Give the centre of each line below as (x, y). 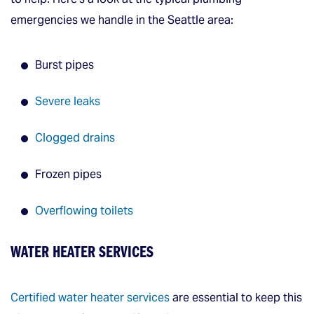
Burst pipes (64, 64)
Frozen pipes (68, 174)
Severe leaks (68, 101)
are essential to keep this (236, 297)
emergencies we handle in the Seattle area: (122, 20)
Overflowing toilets (84, 210)
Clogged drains (75, 137)
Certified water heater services (90, 297)
